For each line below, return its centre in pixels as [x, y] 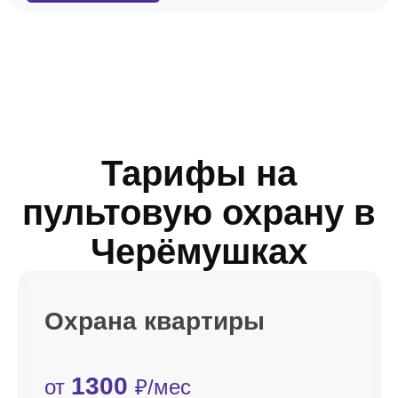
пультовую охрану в [199, 212]
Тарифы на [199, 173]
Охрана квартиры [155, 321]
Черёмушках [199, 251]
